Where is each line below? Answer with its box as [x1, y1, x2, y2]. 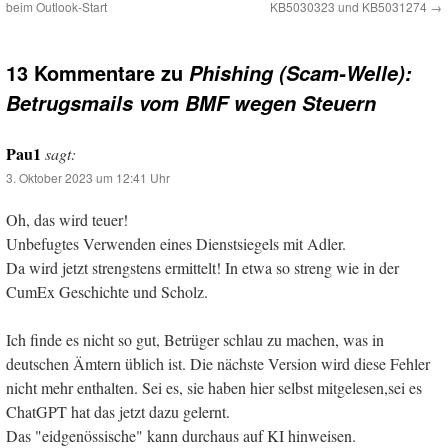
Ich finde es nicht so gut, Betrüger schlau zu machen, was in [6, 329, 384, 351]
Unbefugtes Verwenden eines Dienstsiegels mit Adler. [6, 233, 346, 255]
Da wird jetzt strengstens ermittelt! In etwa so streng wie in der [6, 257, 399, 279]
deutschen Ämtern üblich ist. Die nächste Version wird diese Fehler [6, 353, 430, 375]
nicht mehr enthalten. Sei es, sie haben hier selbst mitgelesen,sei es [6, 377, 422, 399]
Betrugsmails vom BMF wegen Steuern [6, 89, 376, 118]
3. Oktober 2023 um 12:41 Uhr [6, 169, 170, 187]
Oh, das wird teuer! [6, 209, 128, 231]
